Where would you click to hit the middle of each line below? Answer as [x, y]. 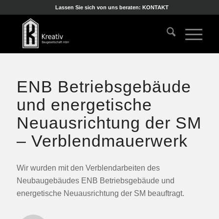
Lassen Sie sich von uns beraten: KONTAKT [112, 7]
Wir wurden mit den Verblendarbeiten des [88, 168]
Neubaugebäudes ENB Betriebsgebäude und [95, 180]
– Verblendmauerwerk [102, 141]
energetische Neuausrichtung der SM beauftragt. [100, 193]
